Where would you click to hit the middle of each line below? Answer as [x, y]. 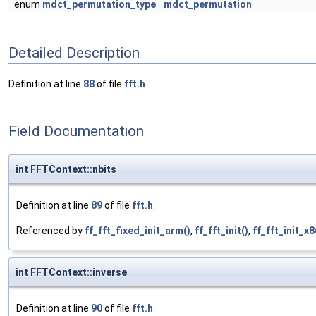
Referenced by [50, 231]
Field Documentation [76, 131]
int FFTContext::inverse [71, 273]
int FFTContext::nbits [66, 170]
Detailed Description [74, 53]
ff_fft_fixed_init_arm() [138, 231]
